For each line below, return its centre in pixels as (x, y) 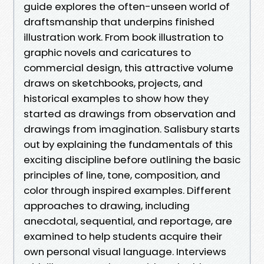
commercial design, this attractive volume (128, 67)
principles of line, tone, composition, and (122, 175)
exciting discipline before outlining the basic (132, 159)
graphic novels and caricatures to (107, 52)
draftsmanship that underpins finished (119, 22)
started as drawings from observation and (130, 113)
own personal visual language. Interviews (125, 251)
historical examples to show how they (116, 98)
